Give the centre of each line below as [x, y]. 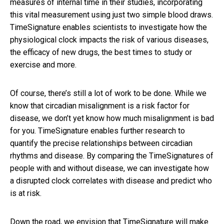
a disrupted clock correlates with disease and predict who [111, 180]
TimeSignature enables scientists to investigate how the [108, 27]
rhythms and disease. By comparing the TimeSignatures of [112, 155]
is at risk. [26, 193]
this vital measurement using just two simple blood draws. [111, 14]
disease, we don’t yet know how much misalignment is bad [112, 118]
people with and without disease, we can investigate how [109, 168]
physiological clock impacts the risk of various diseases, [109, 39]
